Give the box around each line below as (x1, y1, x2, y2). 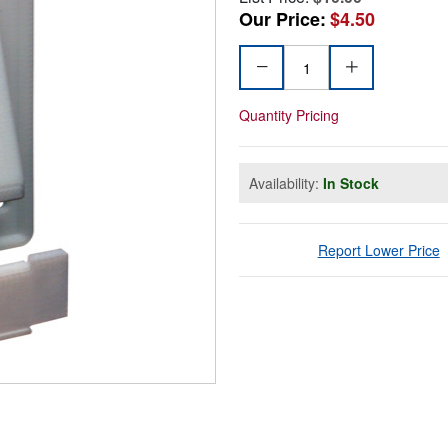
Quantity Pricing (239, 105, 339, 126)
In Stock (323, 173, 379, 194)
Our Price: (239, 6, 326, 33)
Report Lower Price (317, 240, 440, 261)
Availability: (249, 173, 323, 194)
